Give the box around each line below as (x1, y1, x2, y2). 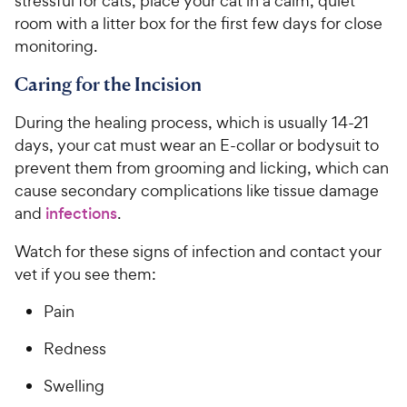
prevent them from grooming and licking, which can (15, 157, 389, 179)
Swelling (44, 375, 104, 397)
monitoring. (15, 35, 101, 57)
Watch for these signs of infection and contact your (15, 241, 382, 263)
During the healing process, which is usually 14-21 (15, 112, 369, 134)
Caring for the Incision (15, 73, 202, 96)
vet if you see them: (15, 263, 156, 285)
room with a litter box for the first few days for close (15, 13, 382, 35)
